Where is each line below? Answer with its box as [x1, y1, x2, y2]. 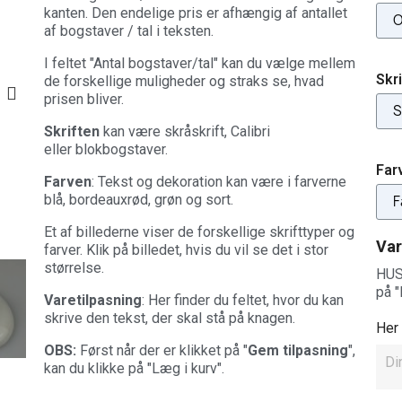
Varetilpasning [43, 292, 142, 309]
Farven [43, 173, 92, 190]
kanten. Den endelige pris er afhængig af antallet [43, 4, 347, 22]
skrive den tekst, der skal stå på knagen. [43, 310, 295, 327]
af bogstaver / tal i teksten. [43, 22, 214, 39]
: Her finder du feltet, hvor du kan [141, 292, 344, 309]
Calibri [230, 123, 270, 140]
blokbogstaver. [74, 141, 171, 158]
